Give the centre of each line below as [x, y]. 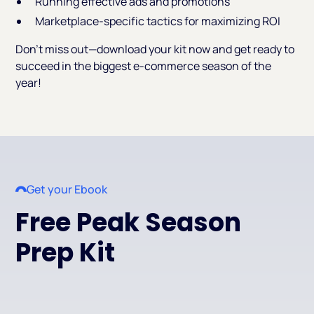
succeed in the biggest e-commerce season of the [144, 66]
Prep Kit [66, 252]
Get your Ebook [67, 189]
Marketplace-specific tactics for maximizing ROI [158, 21]
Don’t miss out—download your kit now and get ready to [155, 49]
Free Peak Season [129, 222]
